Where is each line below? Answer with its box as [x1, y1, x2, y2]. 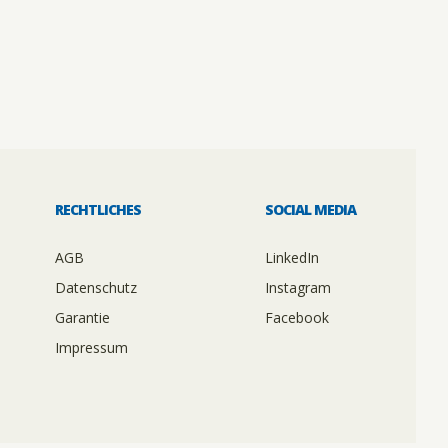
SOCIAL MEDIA [264, 200, 356, 220]
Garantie [54, 308, 110, 328]
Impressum [54, 338, 128, 358]
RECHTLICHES [54, 200, 141, 220]
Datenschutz [54, 278, 137, 298]
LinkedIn [264, 248, 319, 268]
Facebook [264, 308, 329, 328]
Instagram [264, 278, 331, 298]
